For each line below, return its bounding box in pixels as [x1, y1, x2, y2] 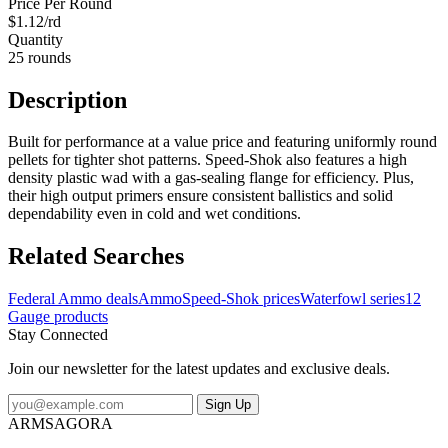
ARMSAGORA [8, 415, 113, 433]
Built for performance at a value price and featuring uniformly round [8, 133, 437, 151]
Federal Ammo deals [8, 290, 138, 308]
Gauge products [8, 308, 108, 326]
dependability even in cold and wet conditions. [8, 205, 301, 223]
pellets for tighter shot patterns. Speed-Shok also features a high [8, 151, 407, 169]
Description [8, 86, 127, 113]
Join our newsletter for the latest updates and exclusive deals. [8, 360, 390, 378]
